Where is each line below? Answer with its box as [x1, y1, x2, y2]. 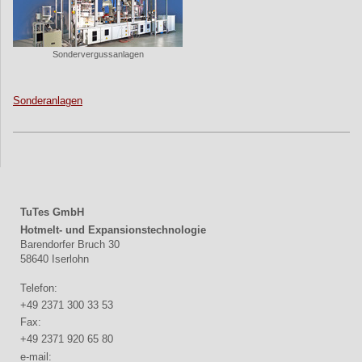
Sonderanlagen [13, 95, 82, 107]
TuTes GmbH [20, 206, 84, 219]
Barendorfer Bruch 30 [20, 238, 120, 250]
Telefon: [20, 281, 57, 294]
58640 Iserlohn [20, 252, 89, 265]
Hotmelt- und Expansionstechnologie [20, 223, 206, 236]
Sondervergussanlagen [52, 49, 144, 60]
